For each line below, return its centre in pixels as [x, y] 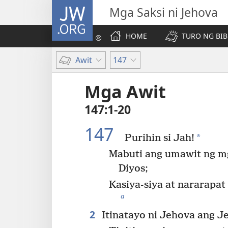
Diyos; [134, 168]
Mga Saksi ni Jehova [164, 12]
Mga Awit [125, 92]
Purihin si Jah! [158, 138]
